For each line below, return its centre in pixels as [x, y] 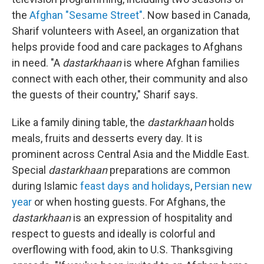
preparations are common [169, 170]
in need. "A [37, 63]
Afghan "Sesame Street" [86, 15]
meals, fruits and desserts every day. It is [107, 138]
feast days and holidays [135, 186]
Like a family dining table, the [80, 123]
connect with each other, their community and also [130, 79]
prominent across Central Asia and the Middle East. [131, 154]
